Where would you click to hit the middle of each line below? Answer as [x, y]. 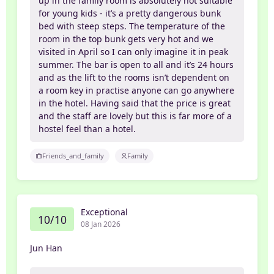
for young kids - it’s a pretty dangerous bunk [130, 13]
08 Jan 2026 [100, 224]
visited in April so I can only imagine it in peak [134, 51]
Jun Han [46, 248]
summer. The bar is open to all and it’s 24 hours [136, 64]
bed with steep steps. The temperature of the [132, 26]
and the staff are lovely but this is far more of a [135, 116]
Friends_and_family [73, 156]
